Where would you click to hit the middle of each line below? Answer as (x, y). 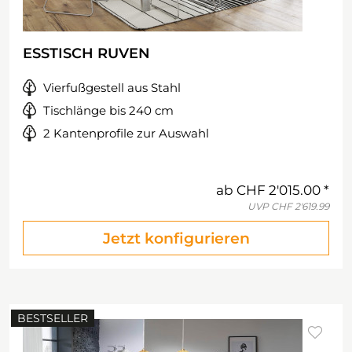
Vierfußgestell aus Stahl (112, 88)
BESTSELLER (53, 318)
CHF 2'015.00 (279, 190)
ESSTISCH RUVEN (86, 53)
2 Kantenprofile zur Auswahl (126, 133)
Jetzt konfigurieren (176, 238)
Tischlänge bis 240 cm (108, 110)
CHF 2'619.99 (300, 206)
